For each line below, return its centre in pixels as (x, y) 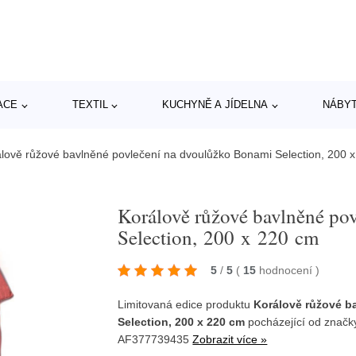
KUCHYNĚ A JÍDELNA (215, 104)
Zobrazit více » (230, 339)
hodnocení (288, 270)
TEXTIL (90, 104)
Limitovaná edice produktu (186, 304)
